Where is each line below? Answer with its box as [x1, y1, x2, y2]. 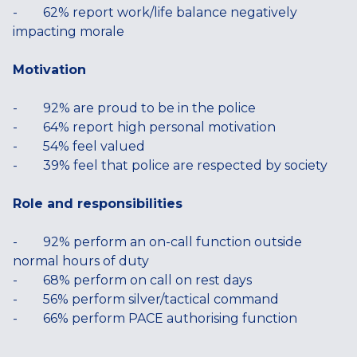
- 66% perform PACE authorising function [13, 311, 297, 326]
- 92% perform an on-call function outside [13, 234, 302, 249]
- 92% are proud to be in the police [13, 100, 256, 116]
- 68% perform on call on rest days [13, 273, 252, 288]
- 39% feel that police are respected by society [13, 158, 328, 173]
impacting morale [13, 24, 124, 39]
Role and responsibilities [13, 196, 182, 211]
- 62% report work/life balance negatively [13, 5, 297, 20]
